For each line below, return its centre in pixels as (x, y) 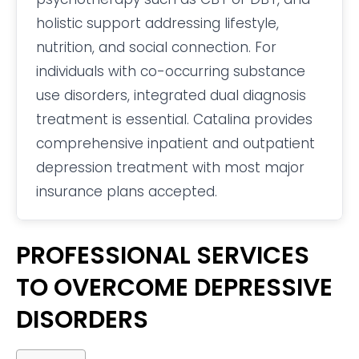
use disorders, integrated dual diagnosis (171, 95)
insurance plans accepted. (127, 191)
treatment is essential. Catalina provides (174, 119)
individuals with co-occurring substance (171, 71)
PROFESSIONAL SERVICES (163, 255)
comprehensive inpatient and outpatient (175, 143)
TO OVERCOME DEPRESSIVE (174, 287)
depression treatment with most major (170, 167)
